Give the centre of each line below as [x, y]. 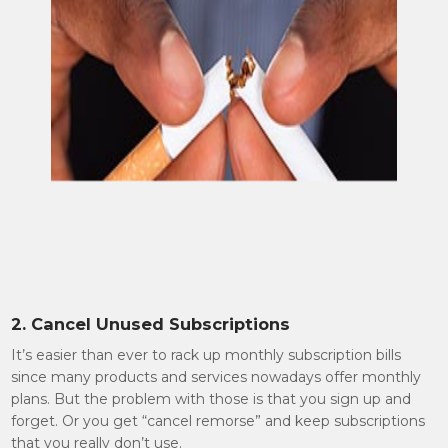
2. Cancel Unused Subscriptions [151, 324]
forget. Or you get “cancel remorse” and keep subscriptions [218, 421]
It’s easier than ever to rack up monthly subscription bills [206, 355]
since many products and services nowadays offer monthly [216, 377]
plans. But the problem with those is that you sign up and [211, 399]
